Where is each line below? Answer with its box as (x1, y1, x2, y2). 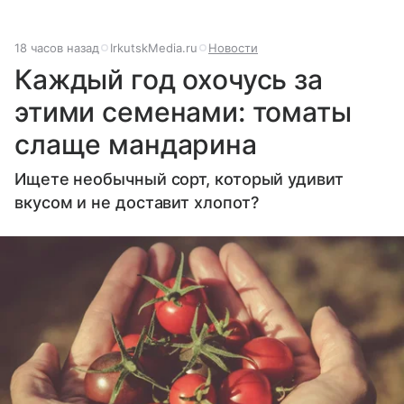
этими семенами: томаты (14, 96, 352, 129)
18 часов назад (14, 41, 99, 56)
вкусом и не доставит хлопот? (14, 193, 259, 213)
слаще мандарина (14, 128, 257, 161)
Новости (208, 41, 258, 56)
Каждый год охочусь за (14, 63, 323, 96)
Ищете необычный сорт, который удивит (14, 170, 344, 189)
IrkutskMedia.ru (110, 41, 197, 56)
